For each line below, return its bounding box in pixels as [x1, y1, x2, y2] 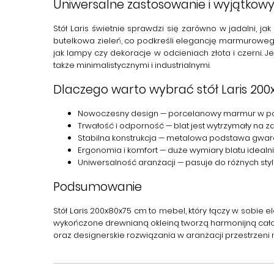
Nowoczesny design [78, 108, 158, 119]
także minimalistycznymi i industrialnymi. [53, 59, 210, 71]
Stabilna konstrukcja [78, 132, 157, 144]
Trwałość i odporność [78, 120, 164, 131]
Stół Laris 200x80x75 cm [53, 205, 147, 217]
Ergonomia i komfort [78, 144, 158, 156]
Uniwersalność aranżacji [78, 157, 176, 168]
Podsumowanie [53, 179, 142, 195]
